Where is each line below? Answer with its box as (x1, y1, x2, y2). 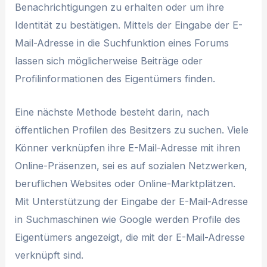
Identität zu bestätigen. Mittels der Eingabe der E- (15, 18, 243, 31)
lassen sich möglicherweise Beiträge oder (15, 54, 203, 67)
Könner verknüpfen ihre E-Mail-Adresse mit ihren (15, 141, 241, 154)
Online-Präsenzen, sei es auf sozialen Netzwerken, (15, 159, 248, 172)
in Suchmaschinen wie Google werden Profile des (15, 213, 241, 225)
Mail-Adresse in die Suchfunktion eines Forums (15, 36, 229, 49)
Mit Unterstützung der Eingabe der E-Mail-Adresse (15, 195, 249, 207)
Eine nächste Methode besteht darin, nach (15, 105, 210, 118)
